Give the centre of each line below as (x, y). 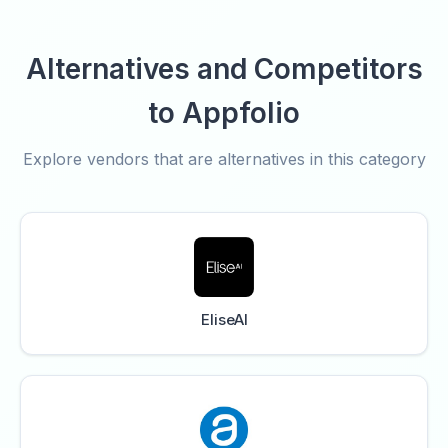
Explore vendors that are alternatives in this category (224, 159)
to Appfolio (224, 113)
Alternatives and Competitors (224, 69)
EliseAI (224, 319)
